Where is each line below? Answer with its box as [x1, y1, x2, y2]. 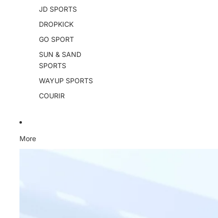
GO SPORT [39, 35, 74, 43]
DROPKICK [39, 20, 73, 28]
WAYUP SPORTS [39, 76, 93, 85]
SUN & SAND [39, 50, 81, 58]
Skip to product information [19, 145, 107, 153]
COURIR [39, 91, 65, 100]
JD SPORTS [39, 5, 77, 13]
